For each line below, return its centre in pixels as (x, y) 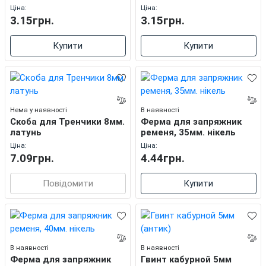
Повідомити (68, 183)
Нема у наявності (38, 110)
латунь (26, 133)
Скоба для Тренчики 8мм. (67, 122)
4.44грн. (162, 159)
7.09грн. (32, 159)
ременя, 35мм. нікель (188, 133)
